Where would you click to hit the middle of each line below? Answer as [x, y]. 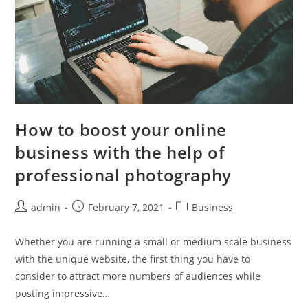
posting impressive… [63, 293]
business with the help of [120, 152]
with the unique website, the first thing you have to [133, 258]
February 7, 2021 [126, 207]
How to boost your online [121, 129]
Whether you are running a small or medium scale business [154, 241]
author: [32, 221]
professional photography [123, 175]
